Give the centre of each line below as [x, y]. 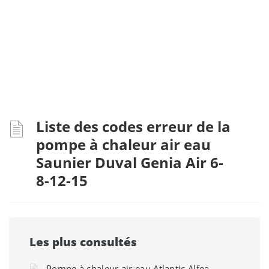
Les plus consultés [83, 242]
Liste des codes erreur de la [133, 126]
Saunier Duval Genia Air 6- [130, 162]
